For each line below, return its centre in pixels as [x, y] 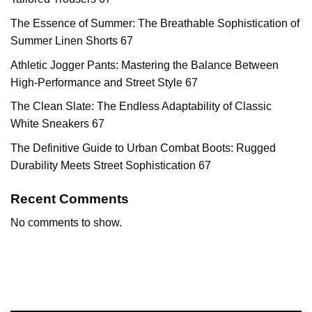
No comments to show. [66, 223]
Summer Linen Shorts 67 [72, 40]
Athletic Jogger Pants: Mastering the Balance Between [145, 65]
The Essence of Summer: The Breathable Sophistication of [155, 23]
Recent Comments [70, 198]
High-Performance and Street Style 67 [104, 82]
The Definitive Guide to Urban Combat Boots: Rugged [143, 148]
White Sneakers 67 [57, 124]
